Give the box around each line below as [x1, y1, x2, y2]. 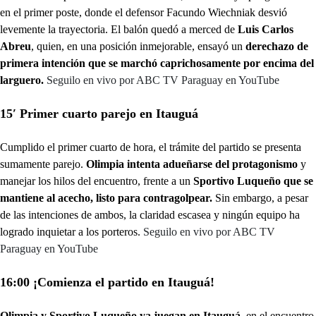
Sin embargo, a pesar [212, 192, 308, 204]
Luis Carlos [238, 23, 293, 35]
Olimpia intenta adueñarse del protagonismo [86, 158, 298, 170]
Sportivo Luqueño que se [193, 175, 313, 187]
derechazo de [245, 40, 308, 52]
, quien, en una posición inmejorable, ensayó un [31, 40, 245, 52]
